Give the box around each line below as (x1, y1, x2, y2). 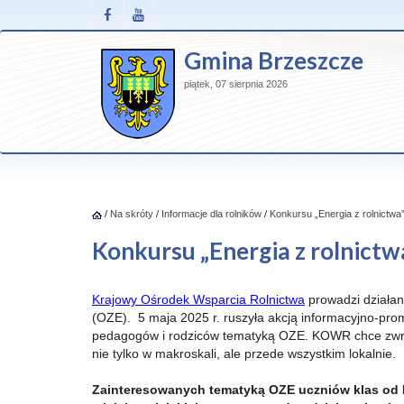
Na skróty (110, 208, 153, 219)
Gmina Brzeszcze (184, 46, 363, 75)
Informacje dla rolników (161, 208, 262, 219)
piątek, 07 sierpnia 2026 (184, 78, 288, 89)
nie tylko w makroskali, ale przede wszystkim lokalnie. (92, 346, 396, 361)
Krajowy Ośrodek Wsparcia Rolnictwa (92, 292, 305, 307)
